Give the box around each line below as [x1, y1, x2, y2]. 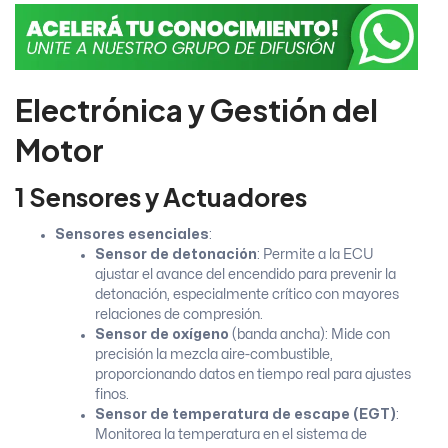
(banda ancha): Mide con [229, 327, 390, 341]
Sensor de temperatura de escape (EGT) [95, 407, 396, 421]
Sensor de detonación [95, 247, 257, 261]
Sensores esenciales [55, 227, 209, 241]
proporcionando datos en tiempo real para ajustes [95, 367, 411, 381]
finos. [95, 387, 129, 401]
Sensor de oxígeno [95, 327, 229, 341]
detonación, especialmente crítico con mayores [95, 287, 399, 301]
